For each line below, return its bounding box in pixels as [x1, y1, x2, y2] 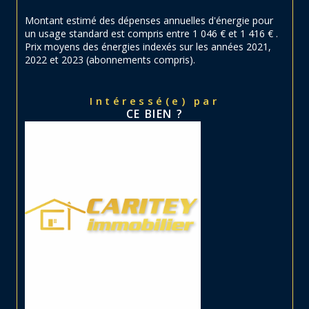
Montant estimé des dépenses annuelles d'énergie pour [25, 13, 273, 27]
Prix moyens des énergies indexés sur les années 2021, [25, 39, 271, 53]
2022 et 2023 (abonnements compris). [25, 52, 195, 66]
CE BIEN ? [126, 106, 183, 121]
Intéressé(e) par [95, 93, 219, 108]
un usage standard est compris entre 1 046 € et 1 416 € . [25, 26, 278, 40]
